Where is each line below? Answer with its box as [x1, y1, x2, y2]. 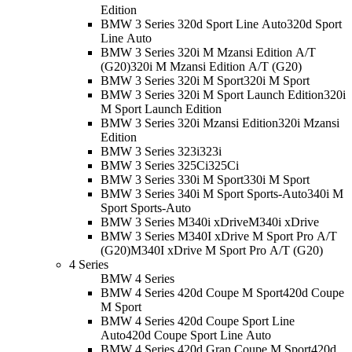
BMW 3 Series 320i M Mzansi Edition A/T [101, 45, 316, 59]
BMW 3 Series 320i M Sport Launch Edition [101, 87, 324, 101]
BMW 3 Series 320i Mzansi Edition [101, 115, 278, 130]
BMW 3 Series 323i [101, 144, 200, 158]
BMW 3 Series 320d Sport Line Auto [101, 16, 287, 31]
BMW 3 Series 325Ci [101, 158, 208, 172]
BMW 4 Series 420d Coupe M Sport [101, 285, 283, 299]
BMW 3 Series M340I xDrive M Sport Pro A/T [101, 229, 337, 243]
